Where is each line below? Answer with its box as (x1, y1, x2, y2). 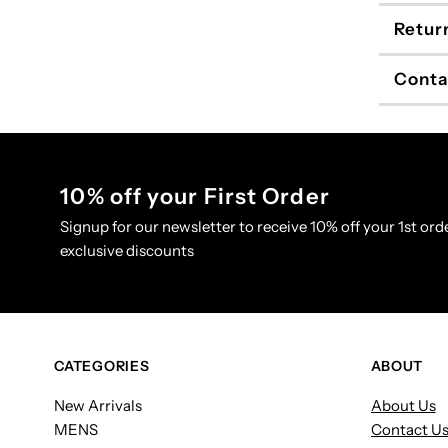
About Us (370, 396, 436, 416)
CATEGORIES (54, 357, 150, 376)
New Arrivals (54, 396, 143, 416)
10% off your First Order (60, 183, 330, 211)
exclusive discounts (60, 241, 195, 261)
